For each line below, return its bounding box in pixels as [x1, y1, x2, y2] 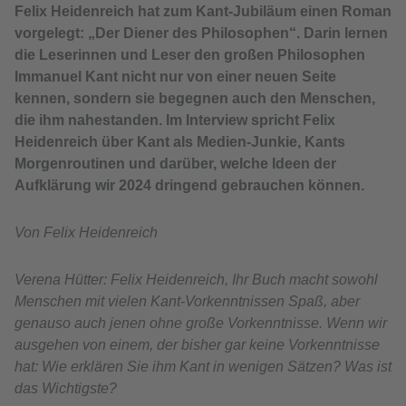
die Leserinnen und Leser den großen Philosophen [14, 47, 365, 63]
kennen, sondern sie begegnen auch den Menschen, [14, 91, 375, 107]
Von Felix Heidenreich [14, 225, 158, 241]
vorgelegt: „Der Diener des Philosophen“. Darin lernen [14, 25, 388, 42]
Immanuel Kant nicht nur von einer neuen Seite [14, 69, 336, 85]
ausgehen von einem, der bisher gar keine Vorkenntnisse [14, 337, 380, 353]
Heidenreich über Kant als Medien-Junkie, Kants [14, 134, 345, 150]
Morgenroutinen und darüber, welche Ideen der [14, 156, 336, 172]
